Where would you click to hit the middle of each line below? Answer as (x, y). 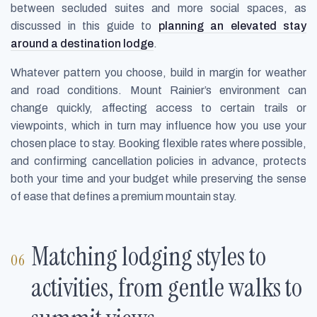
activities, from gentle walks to (167, 288)
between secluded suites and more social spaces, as (158, 8)
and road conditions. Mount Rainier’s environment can (158, 90)
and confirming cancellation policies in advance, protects (158, 161)
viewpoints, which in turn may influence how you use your (158, 125)
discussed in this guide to (85, 25)
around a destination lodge (82, 43)
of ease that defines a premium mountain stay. (124, 196)
